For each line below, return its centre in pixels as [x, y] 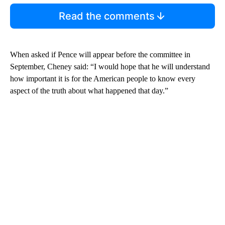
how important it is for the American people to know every [103, 78]
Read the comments [106, 16]
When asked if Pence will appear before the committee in [100, 54]
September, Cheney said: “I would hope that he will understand [110, 66]
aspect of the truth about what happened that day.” [89, 90]
